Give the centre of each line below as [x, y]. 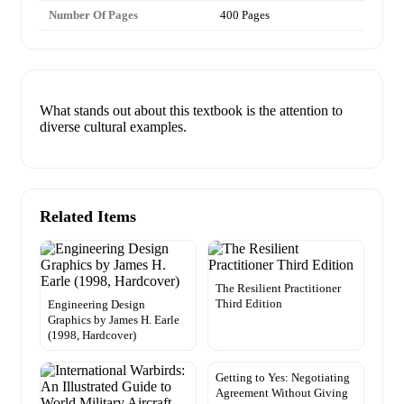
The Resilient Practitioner [278, 289]
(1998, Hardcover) [92, 335]
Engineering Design [96, 305]
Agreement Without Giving [282, 393]
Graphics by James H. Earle [114, 320]
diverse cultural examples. [113, 127]
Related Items [88, 217]
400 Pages [245, 15]
